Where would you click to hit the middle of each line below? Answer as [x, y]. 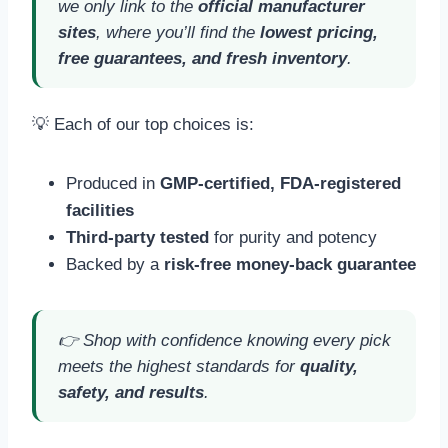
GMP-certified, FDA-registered [280, 184]
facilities [100, 211]
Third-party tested [137, 238]
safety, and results [131, 393]
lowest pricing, [319, 32]
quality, [329, 367]
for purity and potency [293, 238]
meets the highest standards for [179, 367]
